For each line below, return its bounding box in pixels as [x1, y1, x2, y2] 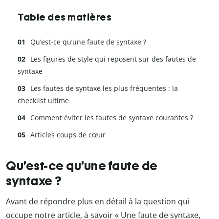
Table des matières [18, 11, 111, 23]
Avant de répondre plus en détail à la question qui [6, 196, 190, 207]
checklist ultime [18, 96, 69, 106]
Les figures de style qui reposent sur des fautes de [30, 54, 196, 64]
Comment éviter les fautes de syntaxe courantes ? [30, 113, 193, 123]
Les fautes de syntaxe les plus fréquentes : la [30, 84, 178, 93]
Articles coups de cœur [30, 130, 106, 140]
